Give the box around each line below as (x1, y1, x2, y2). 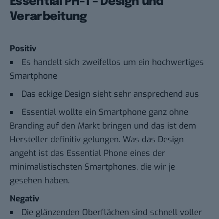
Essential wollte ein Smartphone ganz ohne (22, 107, 188, 118)
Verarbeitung (10, 11, 87, 23)
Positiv (10, 43, 37, 55)
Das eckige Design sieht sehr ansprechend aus (22, 88, 199, 100)
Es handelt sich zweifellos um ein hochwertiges (22, 57, 204, 68)
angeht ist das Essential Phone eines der (10, 148, 165, 159)
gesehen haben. (10, 175, 69, 187)
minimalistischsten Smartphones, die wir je (10, 161, 175, 173)
